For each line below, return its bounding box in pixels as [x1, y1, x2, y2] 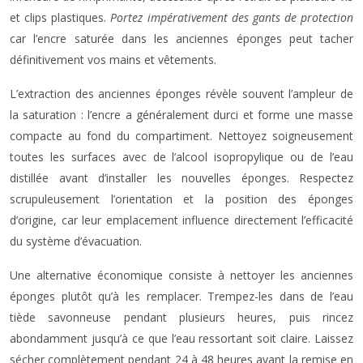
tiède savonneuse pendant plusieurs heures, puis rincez [10, 310, 353, 325]
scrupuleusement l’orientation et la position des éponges [10, 191, 353, 207]
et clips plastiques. [10, 10, 111, 25]
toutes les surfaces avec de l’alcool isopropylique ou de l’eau [10, 149, 353, 164]
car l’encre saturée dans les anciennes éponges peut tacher [10, 31, 353, 46]
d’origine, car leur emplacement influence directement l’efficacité [10, 212, 353, 228]
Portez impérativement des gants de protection [110, 10, 353, 25]
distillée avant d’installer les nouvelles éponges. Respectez [10, 170, 353, 186]
